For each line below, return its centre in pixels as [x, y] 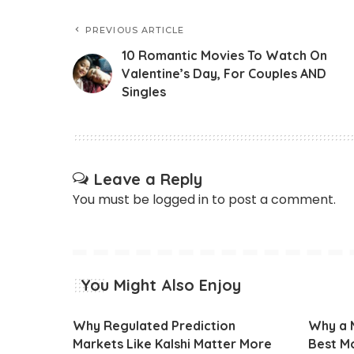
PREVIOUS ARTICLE [135, 30]
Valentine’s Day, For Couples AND [224, 73]
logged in [181, 199]
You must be [113, 199]
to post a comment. [272, 199]
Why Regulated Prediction [154, 325]
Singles [144, 91]
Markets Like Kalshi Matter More [172, 343]
